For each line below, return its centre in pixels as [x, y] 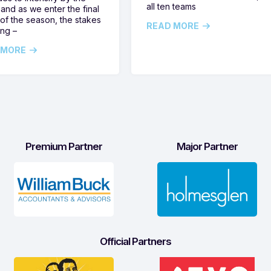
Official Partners [135, 242]
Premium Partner [64, 147]
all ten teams [171, 7]
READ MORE [173, 26]
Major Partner [207, 147]
